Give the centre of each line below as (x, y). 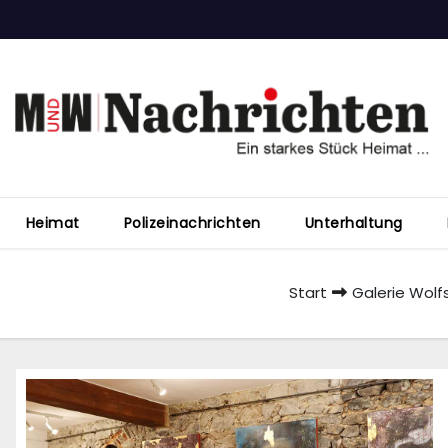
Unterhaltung (353, 223)
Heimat (52, 223)
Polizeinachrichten (192, 223)
